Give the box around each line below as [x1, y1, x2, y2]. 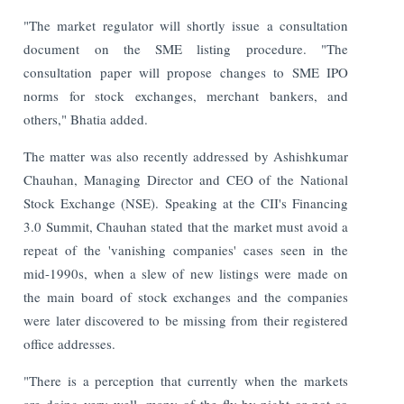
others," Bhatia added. [23, 109, 149, 128]
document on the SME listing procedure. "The [23, 39, 348, 58]
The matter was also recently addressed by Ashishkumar [23, 146, 348, 165]
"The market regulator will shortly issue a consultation [23, 15, 348, 34]
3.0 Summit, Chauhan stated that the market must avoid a [23, 216, 348, 235]
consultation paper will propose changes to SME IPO [23, 62, 348, 81]
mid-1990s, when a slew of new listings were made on [23, 263, 348, 282]
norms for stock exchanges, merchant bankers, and [23, 86, 348, 105]
